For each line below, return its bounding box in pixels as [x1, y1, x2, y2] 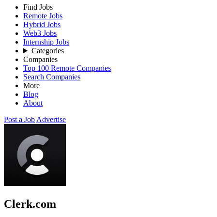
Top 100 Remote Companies [23, 64, 111, 72]
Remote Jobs [23, 12, 62, 20]
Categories [31, 46, 64, 55]
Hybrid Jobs [23, 20, 61, 29]
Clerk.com [4, 197, 56, 210]
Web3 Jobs [23, 29, 57, 37]
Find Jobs [23, 3, 53, 11]
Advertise [36, 115, 66, 124]
